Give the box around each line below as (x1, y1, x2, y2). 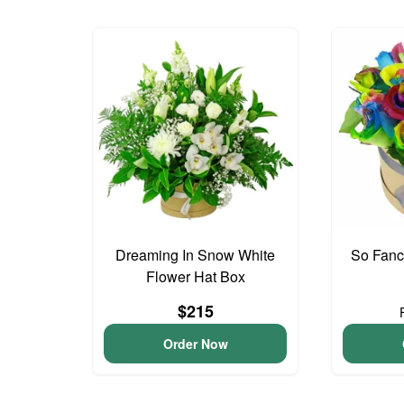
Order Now (162, 334, 228, 353)
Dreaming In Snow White (115, 243, 276, 265)
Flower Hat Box (145, 265, 245, 287)
